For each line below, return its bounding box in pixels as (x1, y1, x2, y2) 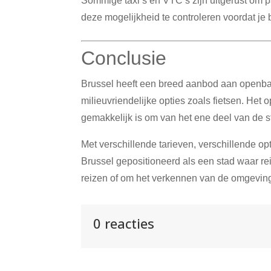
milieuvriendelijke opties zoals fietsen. (81, 95, 244, 106)
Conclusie (81, 47, 167, 69)
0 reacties (93, 214, 155, 233)
